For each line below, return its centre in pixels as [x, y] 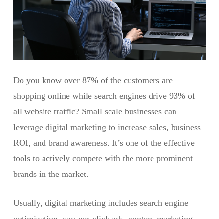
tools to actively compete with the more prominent [103, 159]
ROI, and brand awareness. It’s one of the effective [104, 143]
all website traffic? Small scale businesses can [95, 112]
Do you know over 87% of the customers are [93, 80]
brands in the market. [51, 174]
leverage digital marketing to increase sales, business [107, 127]
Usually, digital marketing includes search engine [100, 203]
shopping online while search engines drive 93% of [104, 96]
